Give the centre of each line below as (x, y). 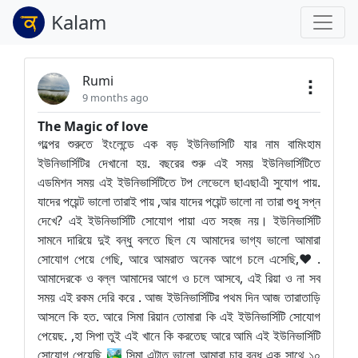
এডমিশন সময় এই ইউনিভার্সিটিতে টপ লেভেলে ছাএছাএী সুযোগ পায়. (179, 182)
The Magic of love (93, 126)
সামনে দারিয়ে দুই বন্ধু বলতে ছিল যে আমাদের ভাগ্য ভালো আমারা (179, 240)
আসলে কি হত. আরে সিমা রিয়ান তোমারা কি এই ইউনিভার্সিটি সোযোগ (179, 316)
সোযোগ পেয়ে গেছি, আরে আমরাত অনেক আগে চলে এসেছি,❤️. (179, 259)
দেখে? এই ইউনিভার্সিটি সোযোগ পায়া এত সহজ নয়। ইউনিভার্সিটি (179, 221)
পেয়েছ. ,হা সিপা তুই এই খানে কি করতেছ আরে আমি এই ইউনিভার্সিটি (179, 336)
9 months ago (115, 97)
